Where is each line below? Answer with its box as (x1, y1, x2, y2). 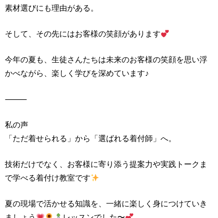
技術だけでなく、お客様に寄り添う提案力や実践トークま (5, 160, 207, 168)
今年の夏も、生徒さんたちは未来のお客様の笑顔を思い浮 (5, 55, 207, 64)
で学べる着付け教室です (5, 174, 91, 182)
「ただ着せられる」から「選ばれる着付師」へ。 (5, 134, 176, 143)
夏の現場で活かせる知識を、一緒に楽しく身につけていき (5, 200, 207, 208)
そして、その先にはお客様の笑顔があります (5, 30, 161, 38)
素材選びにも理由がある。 (5, 4, 98, 12)
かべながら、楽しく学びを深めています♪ (5, 69, 149, 77)
